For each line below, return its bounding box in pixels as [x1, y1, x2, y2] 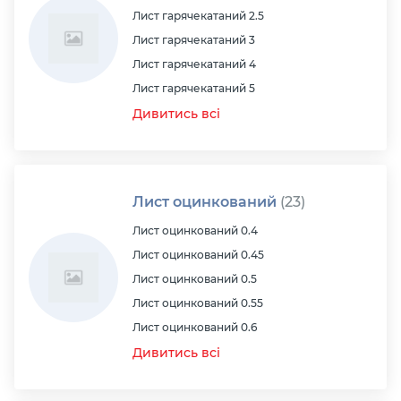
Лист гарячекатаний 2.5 [132, 9, 264, 22]
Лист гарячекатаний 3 [132, 33, 255, 47]
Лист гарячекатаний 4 [132, 57, 256, 71]
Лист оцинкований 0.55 [132, 296, 263, 310]
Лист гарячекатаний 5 [132, 81, 255, 95]
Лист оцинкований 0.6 [132, 320, 257, 334]
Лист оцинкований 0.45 [132, 248, 264, 261]
